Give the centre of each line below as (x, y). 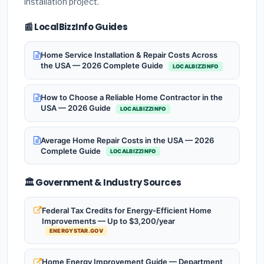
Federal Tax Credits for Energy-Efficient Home (127, 210)
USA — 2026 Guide (77, 108)
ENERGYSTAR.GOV (76, 231)
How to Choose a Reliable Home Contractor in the (132, 98)
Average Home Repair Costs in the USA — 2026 (127, 140)
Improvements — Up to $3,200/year (108, 221)
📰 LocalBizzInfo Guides (76, 27)
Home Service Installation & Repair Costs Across (129, 55)
